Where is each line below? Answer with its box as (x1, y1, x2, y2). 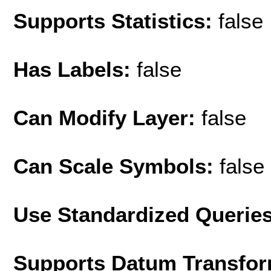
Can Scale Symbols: (13, 154, 220, 178)
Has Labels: (13, 57, 137, 81)
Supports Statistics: (13, 8, 218, 33)
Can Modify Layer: (13, 105, 201, 129)
